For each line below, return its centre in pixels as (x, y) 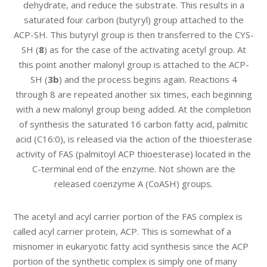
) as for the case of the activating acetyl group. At (145, 50)
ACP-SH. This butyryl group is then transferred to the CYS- (133, 35)
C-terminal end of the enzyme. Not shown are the (133, 169)
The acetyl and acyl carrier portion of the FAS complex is (128, 217)
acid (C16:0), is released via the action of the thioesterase (133, 139)
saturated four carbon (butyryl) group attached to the (133, 20)
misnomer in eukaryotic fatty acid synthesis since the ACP (131, 246)
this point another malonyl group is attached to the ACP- (133, 65)
